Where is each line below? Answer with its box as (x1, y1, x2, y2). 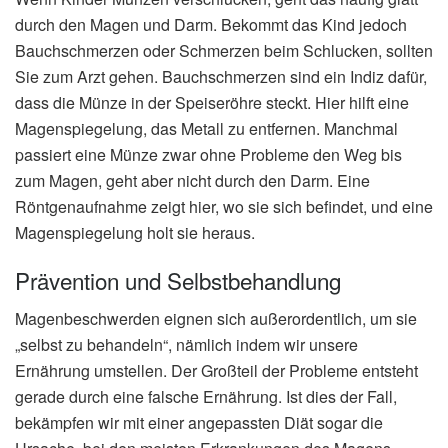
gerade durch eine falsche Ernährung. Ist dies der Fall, (15, 385, 397, 409)
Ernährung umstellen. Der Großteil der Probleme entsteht (15, 359, 418, 383)
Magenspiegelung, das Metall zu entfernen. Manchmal (15, 117, 398, 141)
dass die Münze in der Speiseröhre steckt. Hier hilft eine (15, 91, 409, 115)
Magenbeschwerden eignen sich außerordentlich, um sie (15, 307, 417, 331)
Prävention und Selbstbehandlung (15, 264, 341, 297)
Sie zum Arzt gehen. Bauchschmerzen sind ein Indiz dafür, (15, 65, 427, 89)
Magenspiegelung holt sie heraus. (15, 221, 255, 245)
